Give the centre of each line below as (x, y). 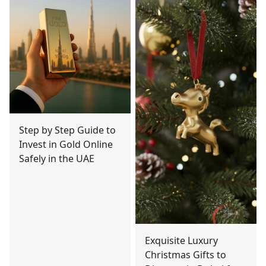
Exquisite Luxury (181, 241)
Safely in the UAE (57, 159)
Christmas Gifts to (186, 255)
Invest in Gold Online (66, 145)
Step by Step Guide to (67, 130)
